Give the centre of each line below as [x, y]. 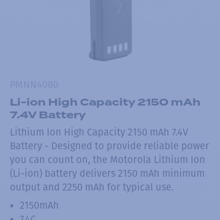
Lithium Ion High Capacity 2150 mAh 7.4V [99, 132]
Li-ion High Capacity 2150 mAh [105, 102]
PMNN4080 [34, 84]
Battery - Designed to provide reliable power [110, 146]
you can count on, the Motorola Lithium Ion [108, 160]
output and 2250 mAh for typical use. [92, 187]
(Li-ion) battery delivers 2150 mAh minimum [107, 174]
